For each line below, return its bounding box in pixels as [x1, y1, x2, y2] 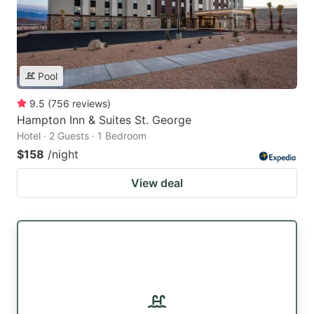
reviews [72, 97, 107, 109]
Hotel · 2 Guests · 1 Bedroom [17, 129, 146, 142]
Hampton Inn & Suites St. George [17, 112, 191, 127]
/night [48, 146, 78, 161]
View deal [131, 175, 183, 190]
